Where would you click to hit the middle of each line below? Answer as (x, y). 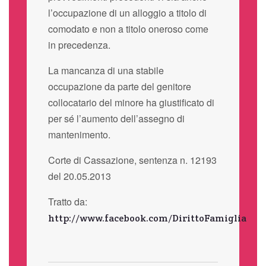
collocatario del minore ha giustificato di (131, 102)
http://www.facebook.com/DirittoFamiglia (147, 218)
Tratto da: (67, 201)
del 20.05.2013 (79, 176)
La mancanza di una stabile (106, 70)
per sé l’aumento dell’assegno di (116, 118)
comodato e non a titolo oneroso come (128, 28)
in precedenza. (79, 45)
